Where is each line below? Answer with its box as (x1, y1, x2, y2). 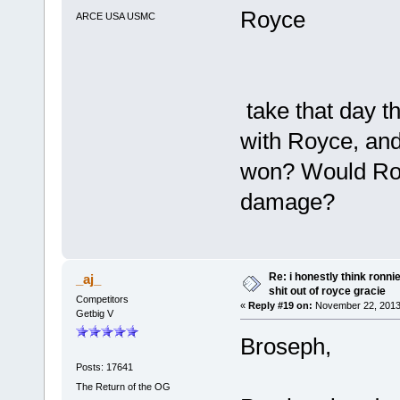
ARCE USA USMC (75, 10, 155, 21)
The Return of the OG (75, 380, 171, 392)
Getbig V (75, 307, 113, 319)
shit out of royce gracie (268, 284, 386, 297)
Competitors (75, 293, 129, 304)
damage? (239, 187, 335, 215)
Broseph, (239, 332, 331, 360)
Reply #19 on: (247, 299, 312, 311)
